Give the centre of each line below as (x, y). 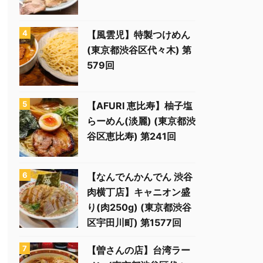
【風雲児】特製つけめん (139, 35)
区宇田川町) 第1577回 (134, 222)
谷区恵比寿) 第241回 (131, 136)
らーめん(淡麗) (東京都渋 (141, 121)
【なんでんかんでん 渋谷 (140, 177)
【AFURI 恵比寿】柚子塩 (140, 106)
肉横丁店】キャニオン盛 (139, 192)
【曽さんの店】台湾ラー (139, 250)
